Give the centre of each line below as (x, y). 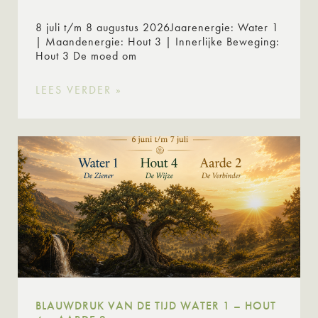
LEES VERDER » (79, 89)
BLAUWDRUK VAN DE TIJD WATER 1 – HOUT (156, 305)
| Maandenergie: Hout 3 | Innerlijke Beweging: (158, 41)
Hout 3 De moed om (86, 55)
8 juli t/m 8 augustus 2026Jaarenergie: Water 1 (157, 27)
